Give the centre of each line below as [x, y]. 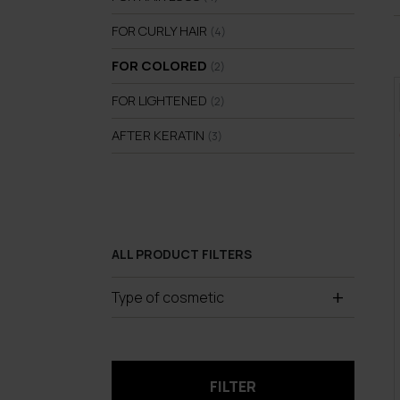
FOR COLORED [160, 66]
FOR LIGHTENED [160, 100]
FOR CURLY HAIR [160, 31]
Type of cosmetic [167, 297]
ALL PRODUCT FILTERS [181, 254]
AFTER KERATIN [159, 135]
